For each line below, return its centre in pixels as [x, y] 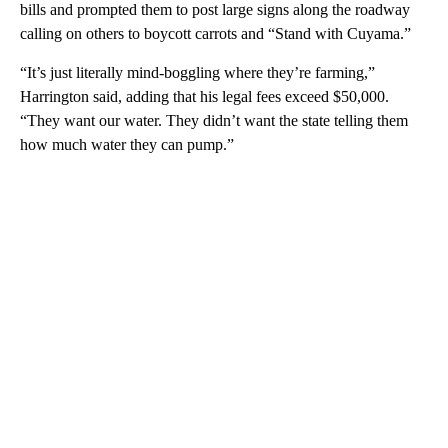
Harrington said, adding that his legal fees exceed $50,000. [204, 97]
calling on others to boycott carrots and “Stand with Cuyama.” [215, 34]
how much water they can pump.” [127, 145]
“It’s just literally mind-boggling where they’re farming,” [197, 73]
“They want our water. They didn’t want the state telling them [214, 121]
